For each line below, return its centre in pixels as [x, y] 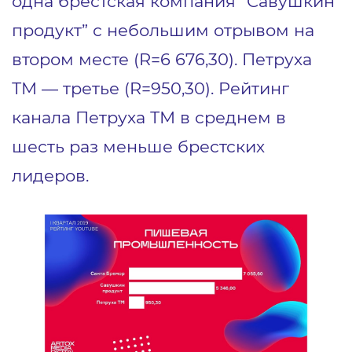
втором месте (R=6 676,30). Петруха [162, 59]
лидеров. [50, 176]
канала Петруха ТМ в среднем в [149, 117]
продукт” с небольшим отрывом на [163, 30]
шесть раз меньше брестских [138, 147]
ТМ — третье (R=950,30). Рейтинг [150, 88]
